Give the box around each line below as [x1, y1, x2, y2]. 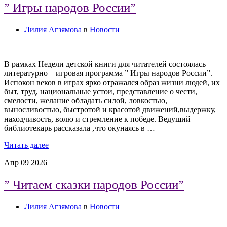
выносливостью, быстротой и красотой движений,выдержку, [4, 105, 216, 114]
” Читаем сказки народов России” [4, 177, 184, 192]
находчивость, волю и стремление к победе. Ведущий [4, 114, 191, 123]
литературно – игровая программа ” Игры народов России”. [4, 68, 212, 78]
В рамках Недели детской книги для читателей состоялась [4, 59, 206, 68]
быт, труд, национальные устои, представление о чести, [4, 87, 197, 96]
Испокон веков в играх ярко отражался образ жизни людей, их [4, 78, 220, 87]
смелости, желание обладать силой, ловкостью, [4, 96, 167, 105]
